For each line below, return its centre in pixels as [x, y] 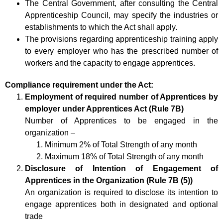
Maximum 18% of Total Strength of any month [124, 156]
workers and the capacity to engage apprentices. [110, 63]
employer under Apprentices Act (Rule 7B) [104, 109]
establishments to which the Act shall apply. [101, 27]
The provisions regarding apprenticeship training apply [121, 39]
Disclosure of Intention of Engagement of [121, 168]
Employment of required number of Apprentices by [121, 97]
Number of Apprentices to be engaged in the [121, 120]
